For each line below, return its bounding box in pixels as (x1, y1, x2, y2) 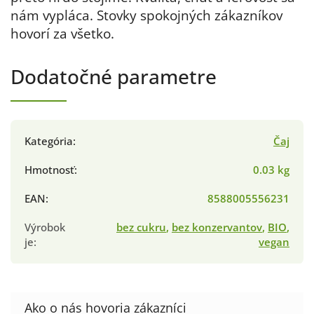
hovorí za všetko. (11, 25, 114, 43)
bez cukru (116, 220, 166, 235)
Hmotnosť (25, 163, 74, 178)
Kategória (25, 134, 73, 149)
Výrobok (25, 220, 65, 235)
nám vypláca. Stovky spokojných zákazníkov (11, 6, 282, 25)
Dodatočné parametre (11, 63, 217, 90)
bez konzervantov (172, 220, 262, 235)
